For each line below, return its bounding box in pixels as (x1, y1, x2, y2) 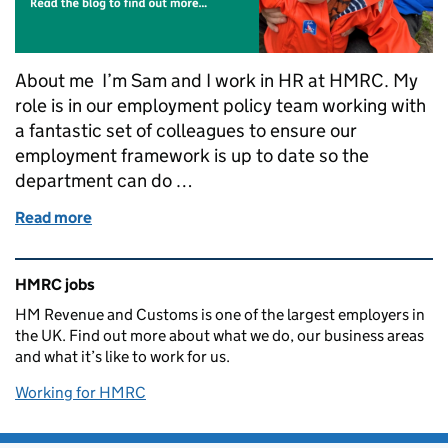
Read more (15, 208, 92, 228)
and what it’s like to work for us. (15, 347, 230, 367)
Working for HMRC (15, 383, 146, 403)
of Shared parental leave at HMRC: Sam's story (95, 208, 416, 228)
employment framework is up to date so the (15, 144, 369, 168)
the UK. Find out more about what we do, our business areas (15, 326, 424, 346)
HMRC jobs (15, 275, 95, 295)
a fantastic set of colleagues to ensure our (15, 119, 357, 143)
